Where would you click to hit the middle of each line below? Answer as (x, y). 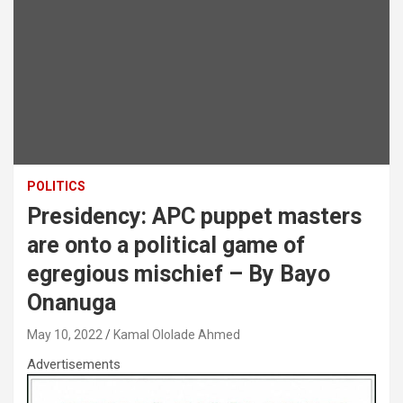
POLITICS (56, 187)
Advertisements (74, 365)
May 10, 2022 (65, 335)
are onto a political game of (166, 246)
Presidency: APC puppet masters (194, 217)
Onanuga (72, 303)
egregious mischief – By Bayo (179, 274)
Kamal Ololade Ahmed (177, 335)
